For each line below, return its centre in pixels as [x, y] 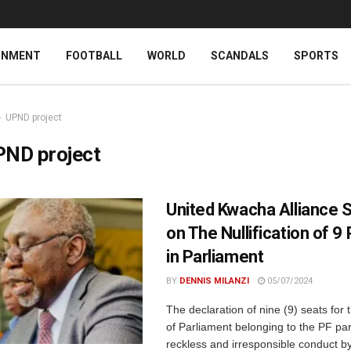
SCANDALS [240, 56]
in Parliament [215, 257]
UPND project [34, 118]
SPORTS [316, 56]
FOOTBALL [94, 56]
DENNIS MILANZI [214, 281]
